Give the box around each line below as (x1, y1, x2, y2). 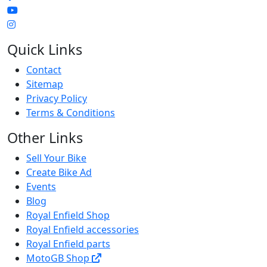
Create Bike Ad (26, 166, 92, 179)
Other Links (7, 128, 83, 147)
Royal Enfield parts (26, 237, 110, 250)
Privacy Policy (26, 92, 87, 105)
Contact (26, 63, 61, 76)
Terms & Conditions (26, 106, 115, 119)
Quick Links (7, 40, 82, 59)
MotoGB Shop (26, 252, 92, 265)
